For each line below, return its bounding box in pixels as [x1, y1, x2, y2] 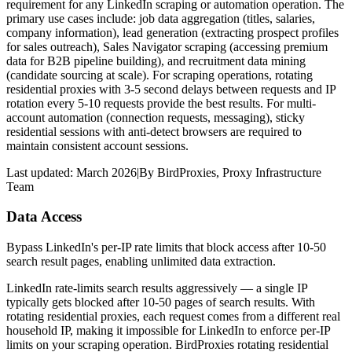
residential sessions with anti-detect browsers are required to [6, 124, 302, 138]
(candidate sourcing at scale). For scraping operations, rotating [6, 68, 313, 82]
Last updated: [6, 165, 76, 179]
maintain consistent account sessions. [6, 138, 189, 152]
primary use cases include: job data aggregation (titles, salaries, [6, 11, 315, 25]
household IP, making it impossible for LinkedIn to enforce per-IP [6, 324, 330, 338]
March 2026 [76, 165, 137, 179]
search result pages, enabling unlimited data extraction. [6, 255, 276, 269]
